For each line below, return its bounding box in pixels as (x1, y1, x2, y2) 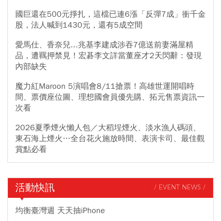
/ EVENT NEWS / (154, 184, 206, 191)
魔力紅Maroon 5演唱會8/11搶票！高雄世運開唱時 (15, 81, 194, 91)
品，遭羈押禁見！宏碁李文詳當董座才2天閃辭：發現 (15, 50, 202, 61)
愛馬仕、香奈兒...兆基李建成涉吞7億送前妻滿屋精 (15, 39, 193, 50)
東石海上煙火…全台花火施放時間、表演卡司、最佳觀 (15, 133, 205, 144)
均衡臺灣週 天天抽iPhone (15, 205, 105, 216)
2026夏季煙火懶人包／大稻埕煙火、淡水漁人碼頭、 (15, 122, 201, 133)
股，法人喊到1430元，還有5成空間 (15, 20, 143, 30)
